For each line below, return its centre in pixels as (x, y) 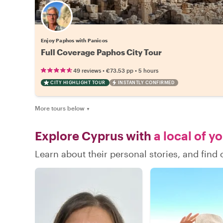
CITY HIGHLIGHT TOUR (78, 82)
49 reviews (87, 70)
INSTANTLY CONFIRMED (146, 82)
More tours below (60, 108)
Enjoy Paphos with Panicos (74, 40)
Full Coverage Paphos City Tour (101, 52)
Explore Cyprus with (93, 135)
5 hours (148, 70)
